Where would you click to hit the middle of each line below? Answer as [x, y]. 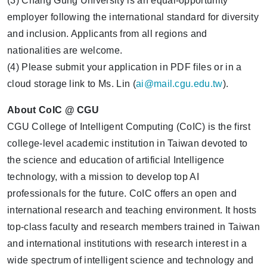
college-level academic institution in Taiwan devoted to [128, 143]
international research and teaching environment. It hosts [132, 210]
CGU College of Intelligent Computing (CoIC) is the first [129, 127]
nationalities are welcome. [65, 50]
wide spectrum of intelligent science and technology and [131, 260]
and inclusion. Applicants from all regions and [107, 34]
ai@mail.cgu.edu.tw [179, 84]
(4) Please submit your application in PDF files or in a [125, 67]
